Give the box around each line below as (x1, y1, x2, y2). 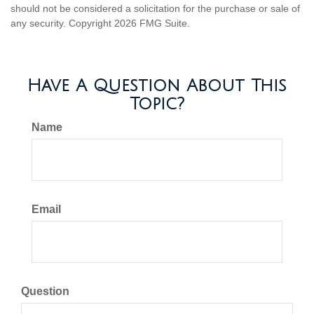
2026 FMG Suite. (114, 18, 190, 29)
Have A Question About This (27, 76, 287, 95)
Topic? (130, 95, 184, 114)
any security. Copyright (11, 18, 114, 29)
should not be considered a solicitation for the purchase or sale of (11, 3, 300, 15)
